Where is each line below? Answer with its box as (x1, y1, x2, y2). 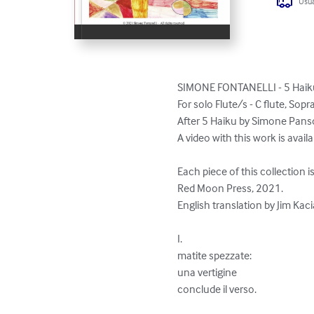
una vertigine (177, 264, 240, 279)
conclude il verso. (177, 281, 257, 296)
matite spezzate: (177, 247, 252, 262)
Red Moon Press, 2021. (177, 180, 284, 195)
